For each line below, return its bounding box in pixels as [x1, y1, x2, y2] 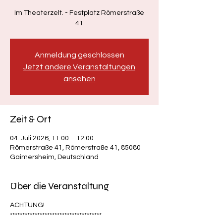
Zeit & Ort [10, 113, 51, 125]
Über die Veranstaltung [10, 180, 109, 192]
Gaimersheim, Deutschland [10, 154, 99, 161]
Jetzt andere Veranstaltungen [23, 63, 135, 71]
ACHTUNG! [10, 202, 45, 209]
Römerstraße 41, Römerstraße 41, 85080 [10, 144, 141, 151]
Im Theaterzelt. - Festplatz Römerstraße [14, 9, 144, 16]
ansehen [63, 75, 96, 83]
